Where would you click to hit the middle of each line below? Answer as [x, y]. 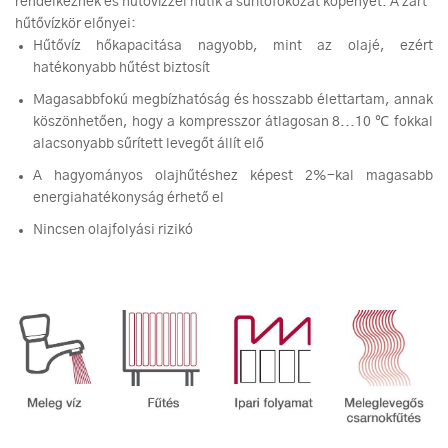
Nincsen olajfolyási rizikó [113, 230]
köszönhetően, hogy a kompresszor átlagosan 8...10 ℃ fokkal [233, 122]
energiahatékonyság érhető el [128, 198]
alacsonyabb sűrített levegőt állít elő [148, 144]
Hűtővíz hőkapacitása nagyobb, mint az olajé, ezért [233, 46]
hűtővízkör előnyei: [75, 24]
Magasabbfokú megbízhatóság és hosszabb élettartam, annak [233, 100]
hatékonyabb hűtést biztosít [121, 68]
